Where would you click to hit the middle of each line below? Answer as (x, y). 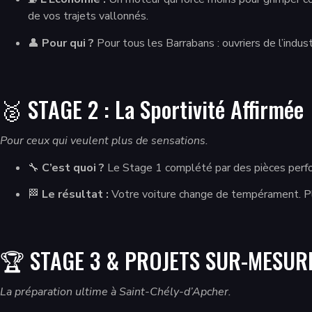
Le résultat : (75, 194)
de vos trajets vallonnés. (88, 16)
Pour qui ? (68, 43)
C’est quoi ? (73, 167)
